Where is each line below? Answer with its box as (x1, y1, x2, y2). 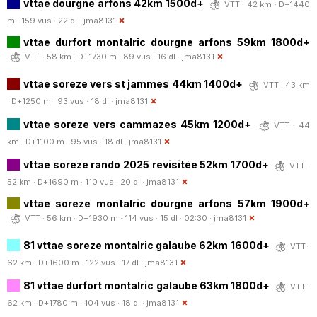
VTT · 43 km (263, 79, 311, 90)
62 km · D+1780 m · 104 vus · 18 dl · (7, 297, 146, 308)
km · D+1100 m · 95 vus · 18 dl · (7, 136, 129, 146)
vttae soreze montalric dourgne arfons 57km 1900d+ (23, 197, 310, 209)
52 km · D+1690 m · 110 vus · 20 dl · (7, 176, 146, 187)
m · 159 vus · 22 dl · (7, 15, 83, 25)
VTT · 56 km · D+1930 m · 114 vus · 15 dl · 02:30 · (25, 212, 214, 223)
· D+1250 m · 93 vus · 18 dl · (7, 96, 115, 106)
